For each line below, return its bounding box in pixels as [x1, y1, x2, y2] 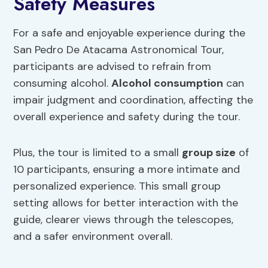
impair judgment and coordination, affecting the [13, 93, 254, 108]
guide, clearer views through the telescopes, [13, 212, 234, 227]
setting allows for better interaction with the [13, 196, 239, 211]
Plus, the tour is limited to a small [13, 145, 182, 160]
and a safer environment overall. [13, 229, 173, 244]
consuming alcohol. [13, 76, 112, 91]
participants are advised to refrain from [13, 59, 212, 74]
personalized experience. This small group [13, 179, 221, 194]
